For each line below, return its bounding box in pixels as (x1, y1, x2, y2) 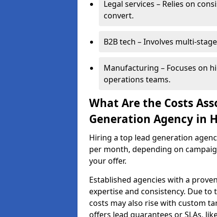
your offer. (89, 155, 126, 166)
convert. (104, 10, 134, 21)
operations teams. (104, 74, 170, 85)
